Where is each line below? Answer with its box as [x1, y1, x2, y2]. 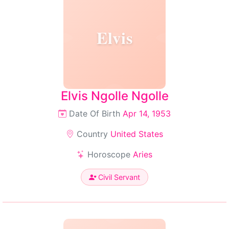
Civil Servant [96, 173, 140, 181]
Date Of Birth [66, 108, 123, 119]
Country [74, 129, 110, 139]
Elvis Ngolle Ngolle [60, 88, 169, 103]
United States [110, 129, 163, 139]
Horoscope [85, 149, 133, 159]
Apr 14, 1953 [123, 108, 171, 119]
